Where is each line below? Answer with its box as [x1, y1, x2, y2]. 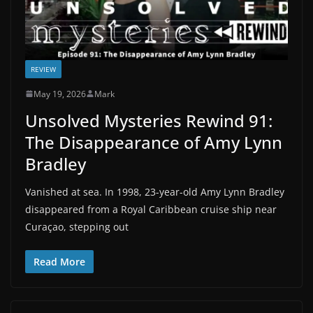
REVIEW [31, 64, 56, 74]
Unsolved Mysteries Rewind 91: [25, 108, 272, 132]
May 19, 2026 [34, 87, 86, 100]
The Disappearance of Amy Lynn [25, 130, 282, 154]
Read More [34, 254, 85, 268]
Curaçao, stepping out [25, 219, 129, 233]
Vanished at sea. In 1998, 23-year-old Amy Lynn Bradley [25, 184, 284, 198]
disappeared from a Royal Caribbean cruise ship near [25, 202, 277, 216]
